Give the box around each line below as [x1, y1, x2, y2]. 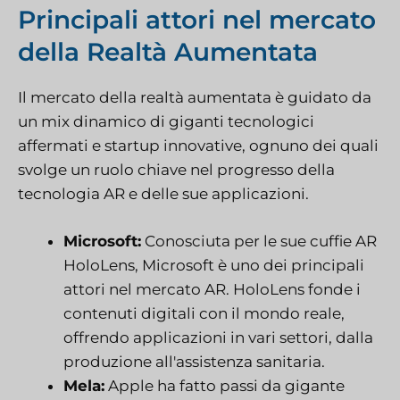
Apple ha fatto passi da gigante [104, 376, 345, 395]
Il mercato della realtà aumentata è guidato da [18, 88, 371, 107]
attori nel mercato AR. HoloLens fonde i [63, 279, 361, 298]
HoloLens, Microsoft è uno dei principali [63, 255, 364, 274]
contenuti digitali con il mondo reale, [63, 304, 345, 322]
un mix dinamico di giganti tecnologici [18, 112, 314, 131]
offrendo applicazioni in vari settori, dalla [63, 328, 373, 346]
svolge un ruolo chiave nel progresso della [18, 161, 335, 179]
